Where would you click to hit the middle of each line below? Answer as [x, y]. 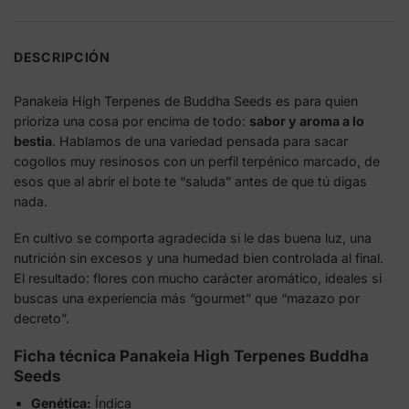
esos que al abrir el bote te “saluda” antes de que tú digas [190, 181]
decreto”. [42, 319]
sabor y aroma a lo [307, 121]
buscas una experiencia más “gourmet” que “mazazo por [187, 299]
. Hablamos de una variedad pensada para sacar [200, 141]
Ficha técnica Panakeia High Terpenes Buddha [191, 355]
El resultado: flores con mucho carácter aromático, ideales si [198, 278]
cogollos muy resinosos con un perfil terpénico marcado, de [197, 161]
